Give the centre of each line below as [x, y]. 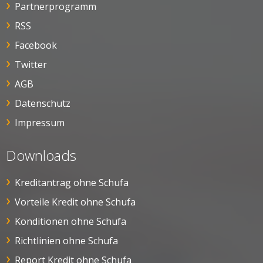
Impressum [40, 123]
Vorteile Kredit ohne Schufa [75, 202]
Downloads [41, 156]
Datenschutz [43, 104]
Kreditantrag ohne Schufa [72, 183]
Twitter [31, 65]
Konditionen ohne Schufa [70, 222]
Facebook [36, 45]
